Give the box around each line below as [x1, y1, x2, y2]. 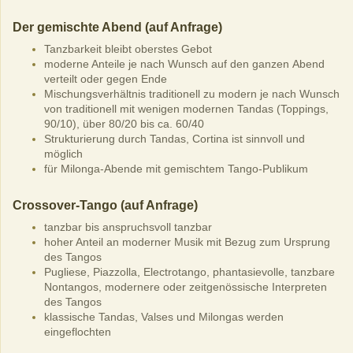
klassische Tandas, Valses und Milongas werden [44, 310, 284, 323]
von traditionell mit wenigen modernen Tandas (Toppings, [44, 102, 329, 115]
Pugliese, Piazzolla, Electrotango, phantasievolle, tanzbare [44, 265, 335, 278]
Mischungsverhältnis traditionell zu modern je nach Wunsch [44, 87, 340, 100]
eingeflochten [44, 325, 111, 338]
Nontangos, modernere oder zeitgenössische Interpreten [44, 280, 327, 293]
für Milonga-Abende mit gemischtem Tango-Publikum [44, 162, 308, 175]
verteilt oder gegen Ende [44, 72, 167, 85]
